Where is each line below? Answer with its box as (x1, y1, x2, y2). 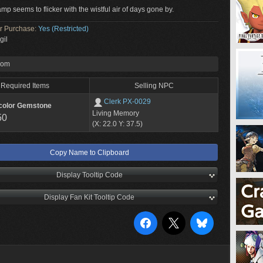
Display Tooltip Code (56, 171, 123, 179)
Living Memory (92, 109, 139, 117)
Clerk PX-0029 (104, 97, 151, 106)
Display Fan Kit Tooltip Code (44, 193, 134, 201)
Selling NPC (134, 82, 174, 90)
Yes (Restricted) (38, 25, 89, 33)
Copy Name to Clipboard (49, 149, 129, 157)
